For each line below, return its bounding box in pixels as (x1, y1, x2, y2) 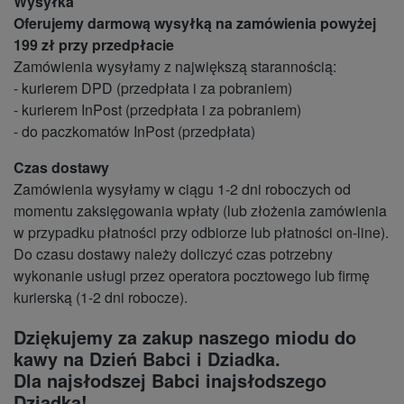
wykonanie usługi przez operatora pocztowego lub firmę (14, 265, 370, 287)
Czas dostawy (14, 157, 109, 179)
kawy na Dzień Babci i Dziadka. (14, 345, 280, 372)
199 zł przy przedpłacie (14, 34, 174, 56)
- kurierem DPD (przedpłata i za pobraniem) (14, 78, 292, 99)
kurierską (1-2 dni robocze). (14, 287, 188, 308)
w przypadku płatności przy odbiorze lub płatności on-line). (14, 222, 389, 243)
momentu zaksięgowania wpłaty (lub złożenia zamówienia (14, 200, 387, 222)
